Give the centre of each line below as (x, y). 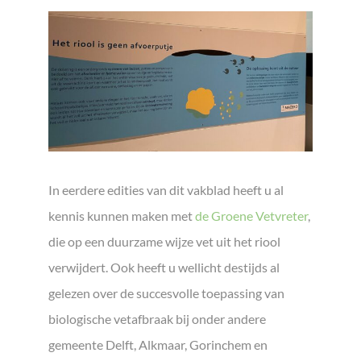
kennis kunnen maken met (122, 216)
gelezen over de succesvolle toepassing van (166, 293)
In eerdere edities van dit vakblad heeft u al (166, 190)
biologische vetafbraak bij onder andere (157, 319)
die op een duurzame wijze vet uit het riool (164, 242)
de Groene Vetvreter (251, 216)
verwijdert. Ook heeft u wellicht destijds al (164, 268)
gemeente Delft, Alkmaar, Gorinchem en (158, 345)
